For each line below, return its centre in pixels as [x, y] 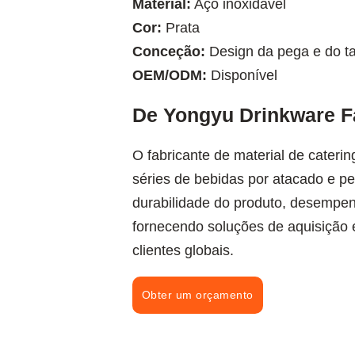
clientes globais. [183, 250]
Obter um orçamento [197, 295]
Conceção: [170, 52]
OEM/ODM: [169, 75]
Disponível [242, 75]
